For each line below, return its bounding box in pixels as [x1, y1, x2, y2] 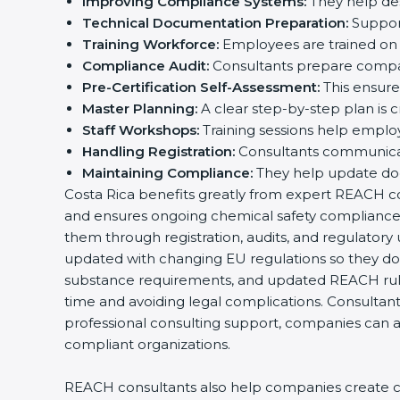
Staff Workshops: [82, 121, 199, 138]
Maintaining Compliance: [82, 164, 253, 181]
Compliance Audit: [82, 57, 209, 74]
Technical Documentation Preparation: [82, 14, 348, 31]
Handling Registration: [82, 143, 235, 160]
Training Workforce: [82, 36, 219, 53]
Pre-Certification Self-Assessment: [82, 79, 320, 96]
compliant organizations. [64, 336, 230, 353]
